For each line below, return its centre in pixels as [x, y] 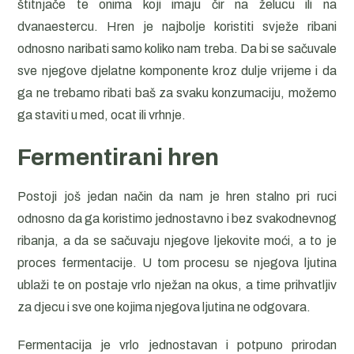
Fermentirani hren [119, 157]
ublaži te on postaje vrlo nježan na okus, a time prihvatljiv [177, 285]
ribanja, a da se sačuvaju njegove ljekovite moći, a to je [177, 241]
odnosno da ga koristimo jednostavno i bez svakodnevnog [177, 218]
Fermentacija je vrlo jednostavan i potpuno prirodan [177, 345]
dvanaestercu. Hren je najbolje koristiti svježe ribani [177, 26]
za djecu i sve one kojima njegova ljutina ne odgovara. [164, 307]
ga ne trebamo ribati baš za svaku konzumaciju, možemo [177, 93]
